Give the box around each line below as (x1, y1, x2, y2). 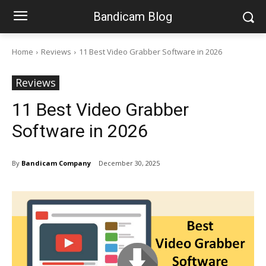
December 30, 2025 (99, 159, 160, 168)
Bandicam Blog (93, 9, 173, 24)
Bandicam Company (21, 158, 91, 167)
